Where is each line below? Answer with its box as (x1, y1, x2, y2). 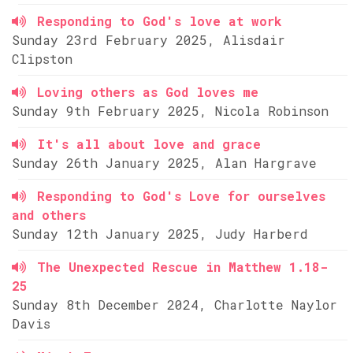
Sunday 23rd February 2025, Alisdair (12, 32, 285, 48)
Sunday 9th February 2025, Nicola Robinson (12, 102, 329, 119)
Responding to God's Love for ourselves (37, 188, 325, 204)
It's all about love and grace (37, 136, 261, 152)
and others (12, 206, 86, 223)
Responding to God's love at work (37, 13, 281, 29)
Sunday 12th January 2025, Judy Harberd (12, 225, 308, 242)
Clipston (12, 50, 72, 67)
